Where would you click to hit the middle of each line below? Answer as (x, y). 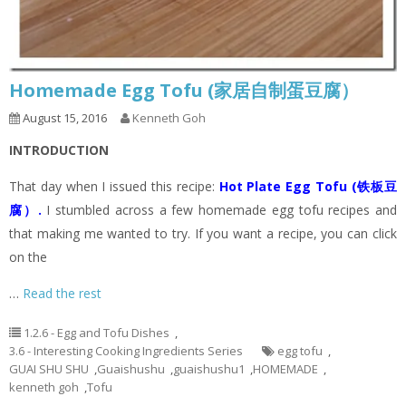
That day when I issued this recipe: (112, 186)
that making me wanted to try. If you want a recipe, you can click (203, 233)
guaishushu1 (209, 368)
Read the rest (62, 293)
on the (28, 256)
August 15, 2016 (63, 117)
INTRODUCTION (59, 150)
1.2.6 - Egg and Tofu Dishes (97, 332)
